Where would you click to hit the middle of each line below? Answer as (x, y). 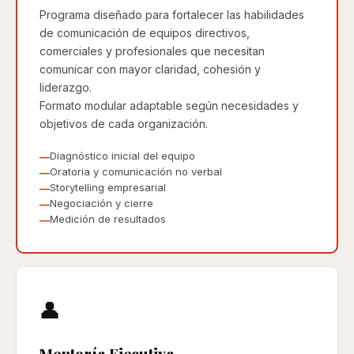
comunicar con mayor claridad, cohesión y (150, 69)
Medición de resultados (107, 218)
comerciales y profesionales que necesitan (152, 51)
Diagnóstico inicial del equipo (122, 155)
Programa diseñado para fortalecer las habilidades (171, 14)
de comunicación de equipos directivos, (144, 32)
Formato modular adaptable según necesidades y (169, 105)
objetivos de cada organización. (123, 123)
